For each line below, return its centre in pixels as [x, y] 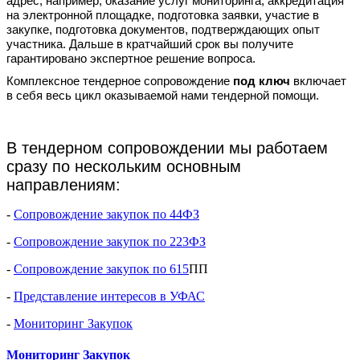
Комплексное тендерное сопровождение [120, 82]
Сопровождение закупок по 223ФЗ [110, 241]
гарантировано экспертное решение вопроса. [134, 58]
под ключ [262, 82]
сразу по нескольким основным [124, 166]
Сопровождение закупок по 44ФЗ [106, 214]
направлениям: [63, 184]
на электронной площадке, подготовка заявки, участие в [163, 15]
